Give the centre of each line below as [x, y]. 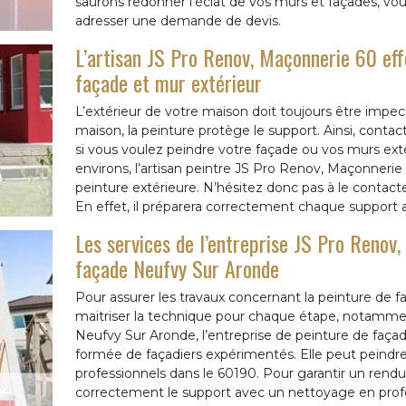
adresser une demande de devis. [178, 21]
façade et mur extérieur [168, 82]
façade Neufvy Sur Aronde [177, 268]
